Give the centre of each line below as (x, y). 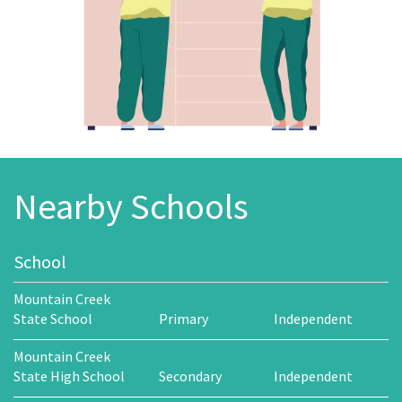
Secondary (190, 376)
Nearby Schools (131, 206)
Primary (183, 318)
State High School (69, 376)
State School (53, 318)
